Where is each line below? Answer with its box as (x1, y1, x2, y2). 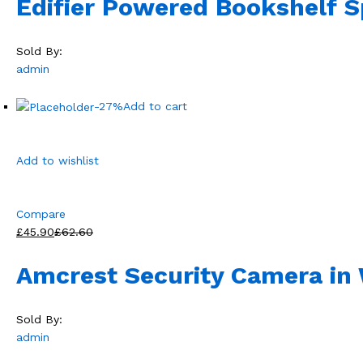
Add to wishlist (16, 154, 99, 168)
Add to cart (123, 99, 187, 113)
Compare (16, 207, 66, 221)
